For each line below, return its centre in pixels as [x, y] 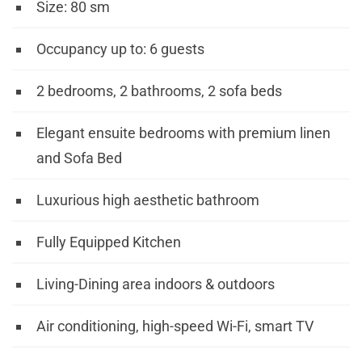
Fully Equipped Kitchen [109, 242]
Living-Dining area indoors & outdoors [156, 284]
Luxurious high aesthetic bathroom [148, 200]
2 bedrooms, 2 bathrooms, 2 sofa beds [159, 91]
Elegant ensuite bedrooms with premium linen [183, 133]
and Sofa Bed [79, 158]
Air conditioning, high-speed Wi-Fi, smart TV [175, 326]
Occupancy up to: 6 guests [120, 49]
